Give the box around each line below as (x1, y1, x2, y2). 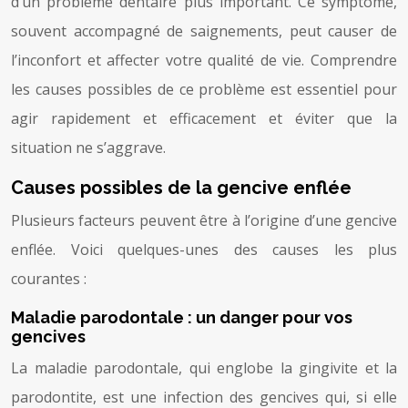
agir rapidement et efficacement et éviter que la (11, 107, 397, 128)
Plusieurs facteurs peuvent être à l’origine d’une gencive (11, 209, 397, 230)
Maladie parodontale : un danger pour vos (11, 307, 352, 327)
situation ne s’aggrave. (11, 137, 166, 158)
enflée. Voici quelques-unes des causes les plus (11, 239, 397, 260)
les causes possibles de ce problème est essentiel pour (11, 78, 397, 99)
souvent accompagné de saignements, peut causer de (11, 20, 397, 41)
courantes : (11, 268, 87, 289)
